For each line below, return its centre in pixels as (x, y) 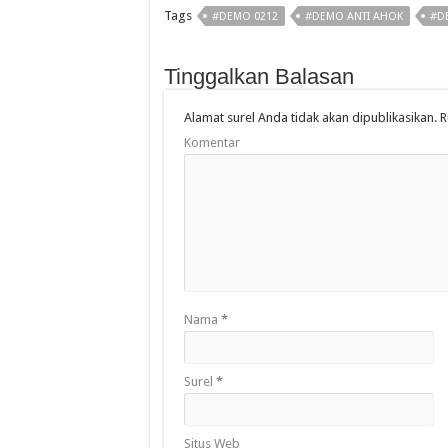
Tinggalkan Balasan (258, 77)
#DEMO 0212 (244, 17)
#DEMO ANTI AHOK (353, 17)
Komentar (211, 143)
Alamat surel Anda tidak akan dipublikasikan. (310, 118)
